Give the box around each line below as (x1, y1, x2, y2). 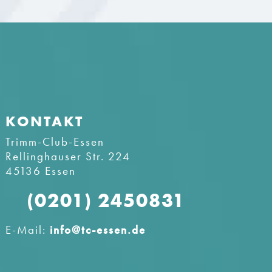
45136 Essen (5, 163, 76, 179)
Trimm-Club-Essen (5, 134, 104, 150)
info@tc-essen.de (49, 222, 146, 238)
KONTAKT (5, 112, 84, 131)
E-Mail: (5, 222, 50, 238)
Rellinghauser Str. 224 (5, 149, 131, 165)
